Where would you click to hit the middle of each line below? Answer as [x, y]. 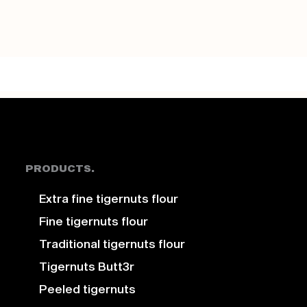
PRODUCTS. [60, 168]
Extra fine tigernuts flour [108, 198]
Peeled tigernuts [87, 288]
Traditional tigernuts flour [112, 243]
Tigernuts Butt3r [86, 266]
